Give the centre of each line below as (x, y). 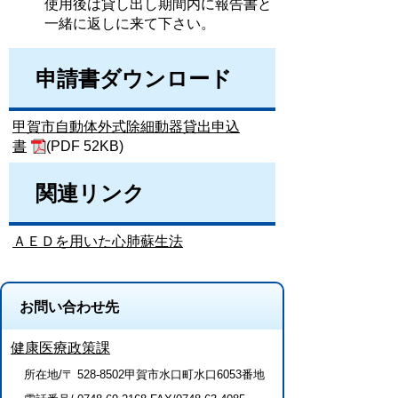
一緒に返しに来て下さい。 (130, 24)
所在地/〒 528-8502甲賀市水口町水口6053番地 (144, 374)
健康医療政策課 (60, 348)
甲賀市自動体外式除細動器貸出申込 (126, 127)
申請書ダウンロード (134, 79)
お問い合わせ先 (69, 307)
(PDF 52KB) (85, 146)
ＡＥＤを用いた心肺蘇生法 (98, 241)
